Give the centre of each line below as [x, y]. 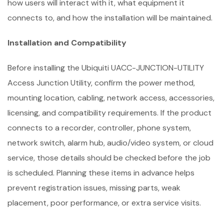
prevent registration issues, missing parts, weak [94, 188]
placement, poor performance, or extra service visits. [104, 203]
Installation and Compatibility [67, 43]
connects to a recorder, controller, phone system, [99, 128]
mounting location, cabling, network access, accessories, [111, 98]
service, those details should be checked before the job [109, 158]
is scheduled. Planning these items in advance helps [101, 173]
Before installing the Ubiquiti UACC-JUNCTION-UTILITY [106, 68]
